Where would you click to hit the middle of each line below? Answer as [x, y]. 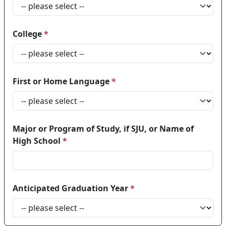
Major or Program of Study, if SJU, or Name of [103, 129]
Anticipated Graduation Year [71, 188]
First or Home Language [62, 81]
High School [38, 141]
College [28, 34]
